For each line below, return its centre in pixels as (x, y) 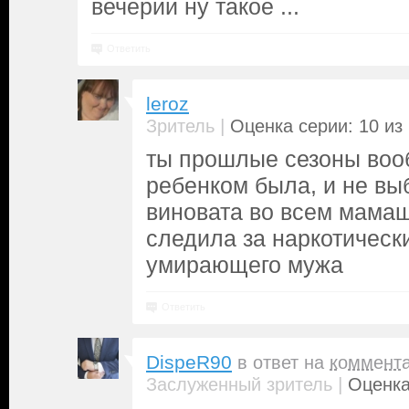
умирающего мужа (245, 265)
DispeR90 (189, 362)
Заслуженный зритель (239, 384)
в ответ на (283, 362)
